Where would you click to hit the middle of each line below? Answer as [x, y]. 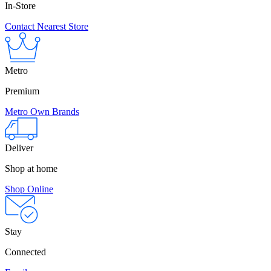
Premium [22, 91]
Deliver [19, 148]
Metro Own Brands [42, 111]
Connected [25, 252]
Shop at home [31, 168]
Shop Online [29, 189]
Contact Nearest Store [47, 26]
